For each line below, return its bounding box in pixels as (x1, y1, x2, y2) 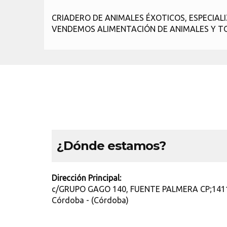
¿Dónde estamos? (57, 138, 166, 153)
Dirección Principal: (52, 173, 121, 182)
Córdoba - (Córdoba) (52, 196, 129, 205)
